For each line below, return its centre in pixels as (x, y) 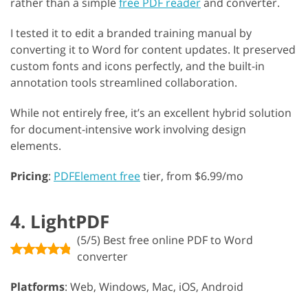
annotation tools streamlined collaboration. (124, 83)
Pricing (29, 176)
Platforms (37, 287)
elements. (36, 146)
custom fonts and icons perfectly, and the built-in (137, 66)
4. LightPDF (60, 222)
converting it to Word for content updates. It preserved (153, 50)
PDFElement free (97, 176)
